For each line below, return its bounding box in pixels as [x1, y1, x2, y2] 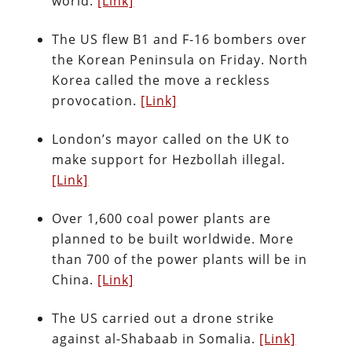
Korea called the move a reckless [52, 71, 271, 89]
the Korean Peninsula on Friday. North [52, 51, 309, 68]
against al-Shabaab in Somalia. [52, 330, 260, 347]
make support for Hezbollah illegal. [52, 151, 286, 168]
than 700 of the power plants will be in [52, 251, 308, 268]
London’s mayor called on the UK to [52, 130, 291, 148]
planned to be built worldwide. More [52, 230, 295, 247]
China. [52, 271, 98, 288]
